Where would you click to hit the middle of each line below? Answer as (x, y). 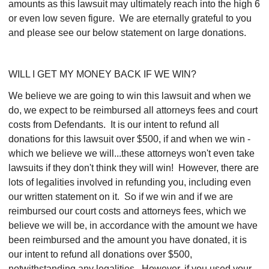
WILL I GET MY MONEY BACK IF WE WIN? (102, 74)
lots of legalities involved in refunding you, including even (130, 182)
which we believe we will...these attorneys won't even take (131, 153)
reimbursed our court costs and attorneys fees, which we (127, 211)
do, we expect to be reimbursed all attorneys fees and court (133, 110)
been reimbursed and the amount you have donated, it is (128, 240)
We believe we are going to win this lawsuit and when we (130, 96)
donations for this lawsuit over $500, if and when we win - (129, 139)
